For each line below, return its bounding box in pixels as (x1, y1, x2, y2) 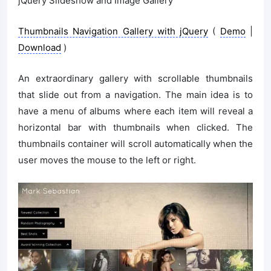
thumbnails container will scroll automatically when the (18, 138, 253, 150)
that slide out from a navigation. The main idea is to (18, 89, 253, 101)
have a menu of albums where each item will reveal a (18, 105, 253, 117)
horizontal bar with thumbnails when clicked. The (18, 122, 253, 134)
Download (18, 42, 61, 54)
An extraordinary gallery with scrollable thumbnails (18, 73, 253, 85)
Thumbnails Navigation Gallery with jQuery (18, 25, 209, 38)
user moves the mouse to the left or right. (18, 154, 196, 166)
